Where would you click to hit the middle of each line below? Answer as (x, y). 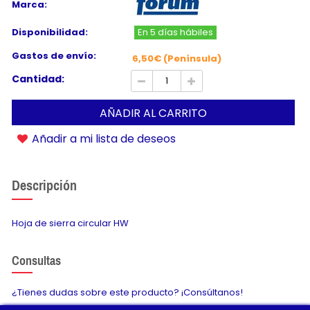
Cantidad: (38, 79)
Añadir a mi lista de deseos (102, 139)
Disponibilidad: (50, 33)
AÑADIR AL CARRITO (153, 113)
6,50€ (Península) (176, 58)
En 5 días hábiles (175, 33)
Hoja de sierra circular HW (70, 223)
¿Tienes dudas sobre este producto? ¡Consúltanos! (127, 293)
